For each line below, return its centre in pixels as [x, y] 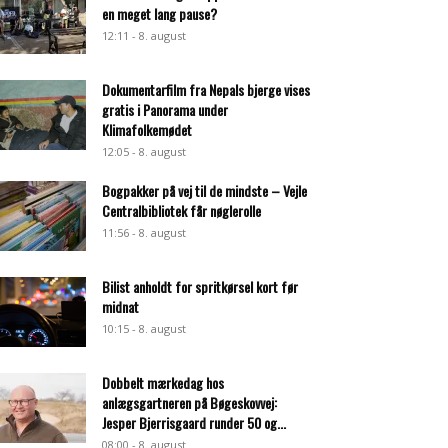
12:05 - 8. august [144, 151]
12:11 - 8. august [144, 35]
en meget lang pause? [159, 13]
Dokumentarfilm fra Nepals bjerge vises [206, 89]
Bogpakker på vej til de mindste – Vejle [204, 190]
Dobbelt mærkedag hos [163, 382]
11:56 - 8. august [144, 232]
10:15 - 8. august [144, 328]
